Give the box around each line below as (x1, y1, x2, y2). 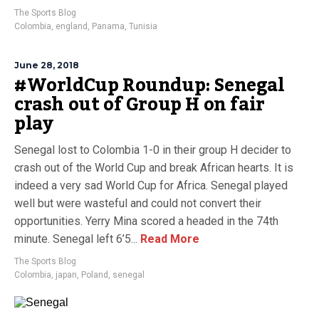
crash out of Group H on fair (14, 87, 265, 122)
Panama (92, 21, 125, 31)
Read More (137, 232, 199, 246)
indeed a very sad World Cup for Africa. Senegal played (14, 179, 288, 192)
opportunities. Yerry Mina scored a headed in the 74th (14, 214, 278, 228)
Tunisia (129, 21, 157, 31)
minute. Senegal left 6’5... (14, 232, 137, 246)
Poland (81, 270, 108, 280)
